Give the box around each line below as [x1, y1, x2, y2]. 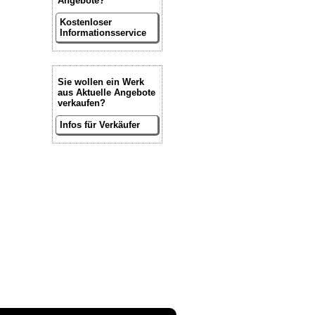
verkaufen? [57, 97, 105, 108]
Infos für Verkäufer [59, 119, 140, 130]
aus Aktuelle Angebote [57, 86, 155, 98]
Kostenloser [59, 16, 112, 27]
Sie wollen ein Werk [57, 76, 144, 87]
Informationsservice [59, 27, 146, 38]
